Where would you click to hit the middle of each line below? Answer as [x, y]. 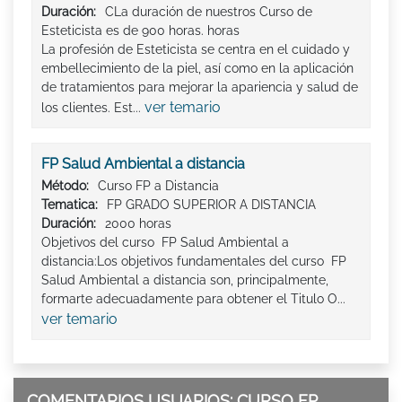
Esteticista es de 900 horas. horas [140, 30]
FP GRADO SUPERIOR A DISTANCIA [211, 204]
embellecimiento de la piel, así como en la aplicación [197, 68]
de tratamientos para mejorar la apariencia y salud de [200, 87]
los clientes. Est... [93, 107]
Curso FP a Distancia [158, 185]
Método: [65, 185]
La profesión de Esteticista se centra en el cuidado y [196, 49]
